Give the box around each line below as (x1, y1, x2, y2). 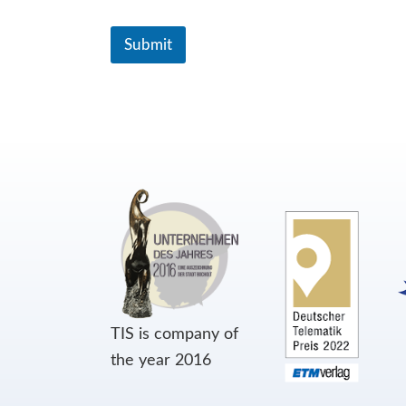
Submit (124, 37, 172, 53)
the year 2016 (111, 352, 211, 369)
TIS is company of (111, 325, 238, 343)
